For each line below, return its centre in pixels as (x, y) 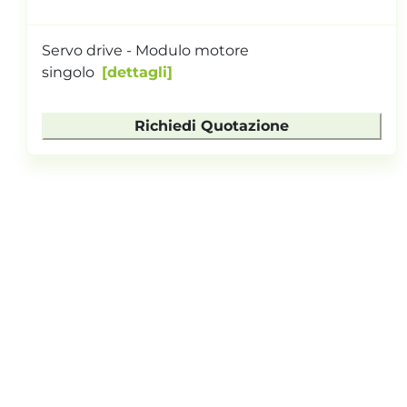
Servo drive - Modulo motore (145, 50)
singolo (68, 72)
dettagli (137, 72)
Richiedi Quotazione (211, 125)
